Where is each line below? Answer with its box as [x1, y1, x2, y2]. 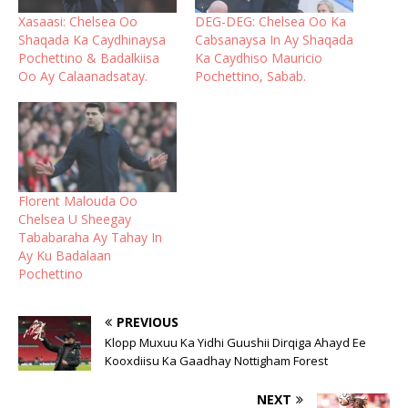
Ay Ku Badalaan [18, 247, 111, 265]
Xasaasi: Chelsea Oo [18, 12, 138, 30]
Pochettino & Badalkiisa [18, 48, 159, 66]
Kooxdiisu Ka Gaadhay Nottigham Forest [105, 352, 328, 370]
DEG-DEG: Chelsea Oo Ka [195, 12, 346, 30]
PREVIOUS [117, 313, 178, 331]
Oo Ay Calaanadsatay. [18, 66, 148, 85]
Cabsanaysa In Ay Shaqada [195, 30, 353, 48]
